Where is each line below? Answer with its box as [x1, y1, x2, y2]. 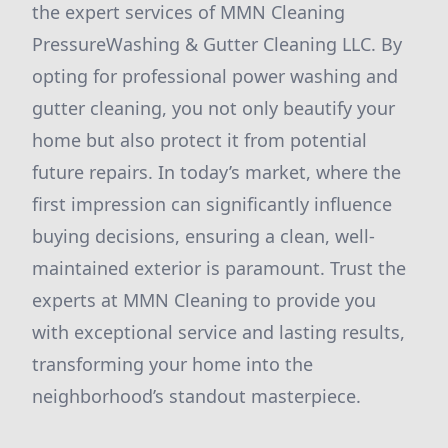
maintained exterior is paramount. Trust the [32, 256, 406, 280]
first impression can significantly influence [32, 192, 392, 216]
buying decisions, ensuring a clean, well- [32, 224, 375, 248]
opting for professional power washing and [32, 64, 398, 88]
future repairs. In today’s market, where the [32, 160, 401, 184]
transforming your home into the [32, 352, 313, 376]
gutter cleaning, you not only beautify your [32, 96, 395, 120]
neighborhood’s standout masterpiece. [32, 384, 361, 408]
